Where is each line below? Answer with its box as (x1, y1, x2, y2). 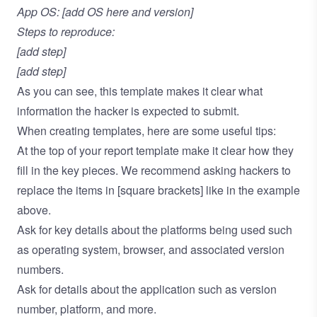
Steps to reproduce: (17, 23, 115, 40)
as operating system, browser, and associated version (17, 241, 284, 258)
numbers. (17, 260, 64, 277)
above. (17, 201, 51, 218)
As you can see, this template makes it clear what (17, 82, 263, 99)
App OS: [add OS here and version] (17, 3, 193, 20)
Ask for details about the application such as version (17, 280, 277, 297)
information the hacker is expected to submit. (17, 102, 239, 119)
